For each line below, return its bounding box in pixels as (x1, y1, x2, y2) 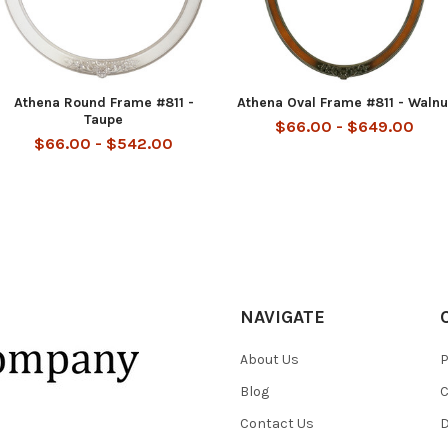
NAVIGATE (240, 305, 325, 328)
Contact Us (240, 414, 314, 432)
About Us (240, 350, 299, 368)
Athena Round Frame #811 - (13, 93, 194, 111)
